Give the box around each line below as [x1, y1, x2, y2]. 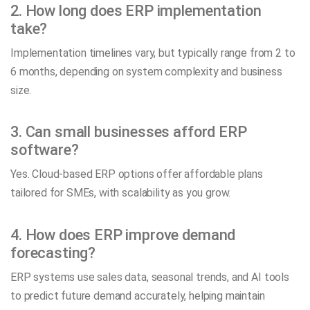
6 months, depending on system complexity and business [10, 64, 282, 78]
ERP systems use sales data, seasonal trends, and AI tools [10, 270, 289, 284]
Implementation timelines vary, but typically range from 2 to [10, 46, 295, 60]
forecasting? [10, 244, 96, 262]
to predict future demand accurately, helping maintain [10, 289, 265, 302]
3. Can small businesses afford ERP [10, 123, 247, 141]
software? [10, 141, 79, 159]
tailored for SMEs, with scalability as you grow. [10, 186, 231, 200]
